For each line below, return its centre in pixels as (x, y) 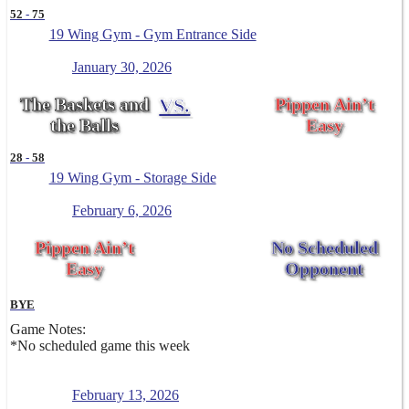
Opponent (325, 269)
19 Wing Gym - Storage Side (132, 178)
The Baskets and (85, 105)
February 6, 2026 (122, 211)
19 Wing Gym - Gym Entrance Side (152, 35)
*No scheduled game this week (100, 346)
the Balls (85, 126)
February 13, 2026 (126, 395)
